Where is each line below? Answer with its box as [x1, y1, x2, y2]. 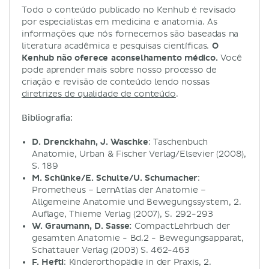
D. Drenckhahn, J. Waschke [32, 136, 148, 147]
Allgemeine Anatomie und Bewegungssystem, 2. [32, 196, 241, 207]
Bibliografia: [22, 113, 73, 122]
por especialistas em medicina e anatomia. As [22, 16, 217, 27]
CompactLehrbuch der [131, 220, 231, 231]
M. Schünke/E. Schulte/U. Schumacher [32, 172, 198, 183]
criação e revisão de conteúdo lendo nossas [22, 76, 210, 87]
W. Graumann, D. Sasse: [32, 220, 132, 231]
